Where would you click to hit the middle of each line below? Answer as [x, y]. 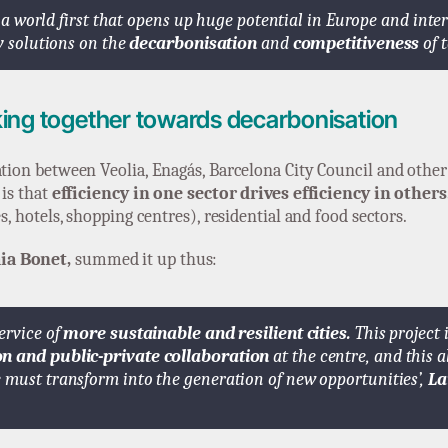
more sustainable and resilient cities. [207, 333]
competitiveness [356, 44]
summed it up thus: [144, 259]
